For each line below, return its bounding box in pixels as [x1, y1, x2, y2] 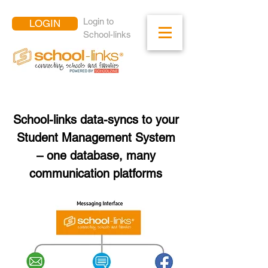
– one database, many [36, 148, 156, 163]
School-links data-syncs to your [13, 112, 179, 127]
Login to [83, 16, 114, 26]
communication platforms [29, 166, 162, 181]
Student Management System [16, 130, 175, 145]
